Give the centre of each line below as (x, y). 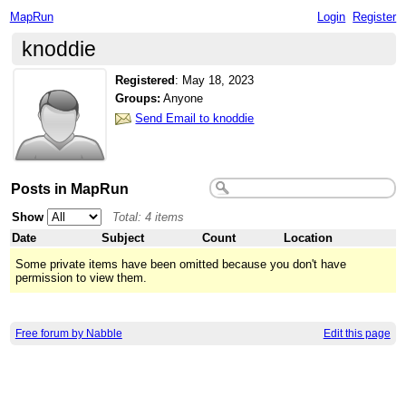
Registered (145, 80)
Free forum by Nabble (68, 334)
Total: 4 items (149, 217)
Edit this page (357, 334)
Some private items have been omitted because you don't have (181, 264)
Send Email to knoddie (195, 118)
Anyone (182, 99)
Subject (123, 237)
